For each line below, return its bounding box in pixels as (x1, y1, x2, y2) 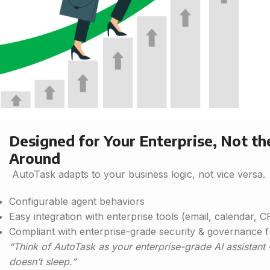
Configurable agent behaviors (9, 195, 145, 208)
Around (9, 149, 60, 168)
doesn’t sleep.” (9, 256, 76, 268)
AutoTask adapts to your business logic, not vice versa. (9, 168, 265, 181)
